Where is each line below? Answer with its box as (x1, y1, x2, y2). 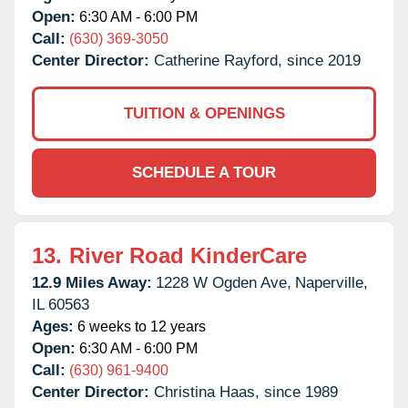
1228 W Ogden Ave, (156, 273, 291, 291)
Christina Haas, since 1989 (154, 382, 338, 401)
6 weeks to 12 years (74, 318, 206, 334)
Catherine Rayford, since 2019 (154, 51, 361, 69)
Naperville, (295, 273, 368, 291)
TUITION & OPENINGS (123, 104, 285, 122)
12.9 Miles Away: (32, 273, 152, 291)
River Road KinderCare (69, 242, 307, 268)
